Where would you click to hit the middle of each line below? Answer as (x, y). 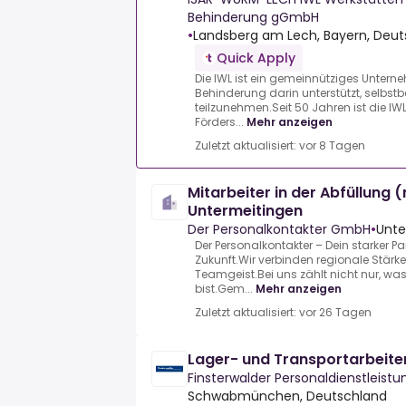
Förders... (219, 122)
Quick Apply (256, 58)
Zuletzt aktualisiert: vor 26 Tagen (283, 313)
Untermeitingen (245, 211)
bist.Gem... (224, 289)
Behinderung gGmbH (253, 18)
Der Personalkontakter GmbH (279, 230)
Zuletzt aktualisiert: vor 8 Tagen (280, 146)
